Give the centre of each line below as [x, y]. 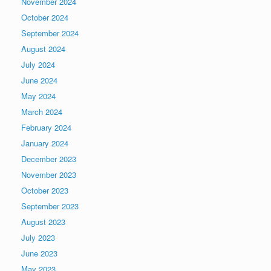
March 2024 [42, 112]
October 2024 [45, 18]
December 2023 [49, 159]
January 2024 [45, 143]
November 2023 [49, 175]
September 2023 [50, 206]
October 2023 [45, 191]
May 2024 [38, 96]
